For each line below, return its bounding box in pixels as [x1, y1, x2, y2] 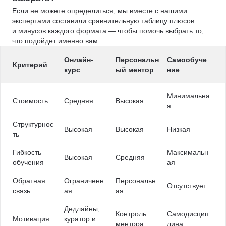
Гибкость [13, 148, 41, 156]
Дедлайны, [64, 205, 100, 213]
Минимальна [167, 92, 210, 100]
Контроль [116, 210, 146, 218]
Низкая [167, 125, 190, 133]
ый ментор [116, 66, 154, 74]
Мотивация [13, 215, 49, 223]
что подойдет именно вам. [12, 37, 100, 45]
